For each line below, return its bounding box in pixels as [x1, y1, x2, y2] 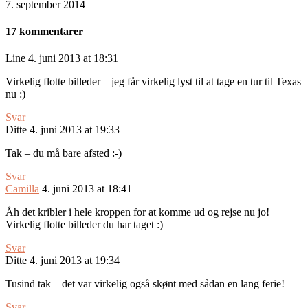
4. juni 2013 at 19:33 [30, 124, 120, 136]
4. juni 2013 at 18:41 [42, 183, 132, 195]
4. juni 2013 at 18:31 [28, 52, 118, 65]
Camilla [5, 183, 39, 195]
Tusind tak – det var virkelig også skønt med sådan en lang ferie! [5, 278, 285, 290]
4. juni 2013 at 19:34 [30, 254, 120, 267]
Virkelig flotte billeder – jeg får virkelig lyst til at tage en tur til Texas [5, 76, 301, 88]
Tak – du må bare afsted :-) [5, 147, 122, 159]
